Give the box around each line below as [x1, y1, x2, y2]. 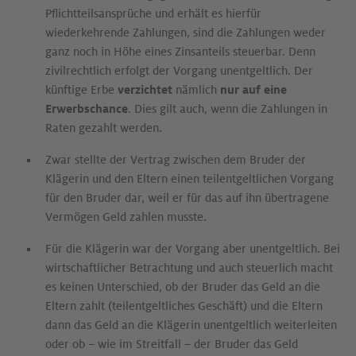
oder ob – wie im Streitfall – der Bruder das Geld [44, 338, 298, 350]
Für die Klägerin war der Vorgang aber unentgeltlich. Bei [44, 242, 340, 255]
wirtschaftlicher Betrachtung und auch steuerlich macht [44, 261, 333, 274]
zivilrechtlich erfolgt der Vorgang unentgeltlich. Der [44, 64, 313, 77]
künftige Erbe [44, 83, 118, 96]
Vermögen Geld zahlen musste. [44, 211, 207, 223]
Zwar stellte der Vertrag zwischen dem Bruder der [44, 153, 306, 166]
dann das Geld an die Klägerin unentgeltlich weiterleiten [44, 319, 337, 331]
